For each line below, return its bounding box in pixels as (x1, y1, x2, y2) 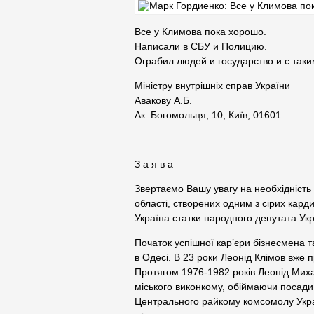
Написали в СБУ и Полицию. (135, 41, 267, 53)
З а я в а (135, 158, 173, 170)
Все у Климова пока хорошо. (135, 26, 266, 38)
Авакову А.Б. (135, 95, 192, 107)
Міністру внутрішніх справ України (135, 80, 290, 92)
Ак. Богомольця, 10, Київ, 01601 (135, 109, 281, 121)
